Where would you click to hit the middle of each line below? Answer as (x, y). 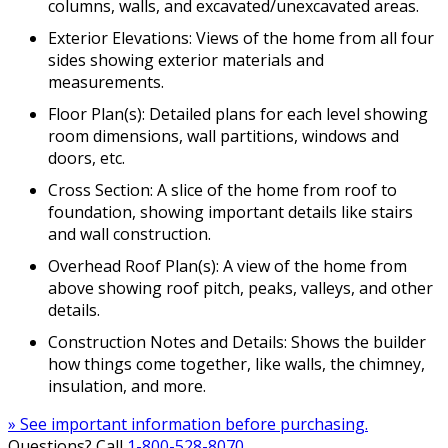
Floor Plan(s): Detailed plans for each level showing (238, 114)
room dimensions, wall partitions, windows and (223, 136)
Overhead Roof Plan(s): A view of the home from (227, 266)
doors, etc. (86, 158)
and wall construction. (129, 234)
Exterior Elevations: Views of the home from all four (241, 38)
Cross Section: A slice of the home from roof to (222, 190)
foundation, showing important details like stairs (230, 212)
